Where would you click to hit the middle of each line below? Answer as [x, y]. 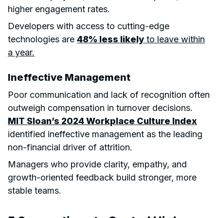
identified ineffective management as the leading [105, 134]
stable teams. [35, 190]
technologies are [42, 39]
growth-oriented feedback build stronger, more [102, 177]
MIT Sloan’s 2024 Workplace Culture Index [102, 121]
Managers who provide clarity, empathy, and [97, 164]
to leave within [174, 39]
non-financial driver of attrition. [70, 147]
